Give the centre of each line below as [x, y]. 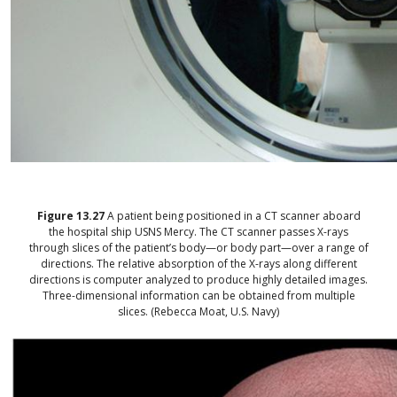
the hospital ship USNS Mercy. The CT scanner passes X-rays [198, 232]
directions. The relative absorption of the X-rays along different [198, 264]
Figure [56, 216]
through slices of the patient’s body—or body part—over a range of [198, 248]
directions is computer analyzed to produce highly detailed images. [198, 280]
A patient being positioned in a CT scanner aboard [234, 216]
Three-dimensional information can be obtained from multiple [198, 296]
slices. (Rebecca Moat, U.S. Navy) [198, 312]
